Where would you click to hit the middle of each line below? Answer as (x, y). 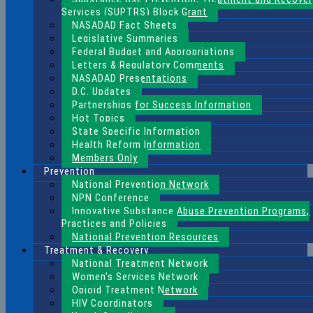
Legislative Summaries (125, 39)
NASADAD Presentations (130, 79)
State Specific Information (136, 132)
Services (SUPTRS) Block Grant (134, 12)
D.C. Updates (102, 92)
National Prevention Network (140, 185)
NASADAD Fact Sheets (125, 26)
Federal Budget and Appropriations (153, 52)
